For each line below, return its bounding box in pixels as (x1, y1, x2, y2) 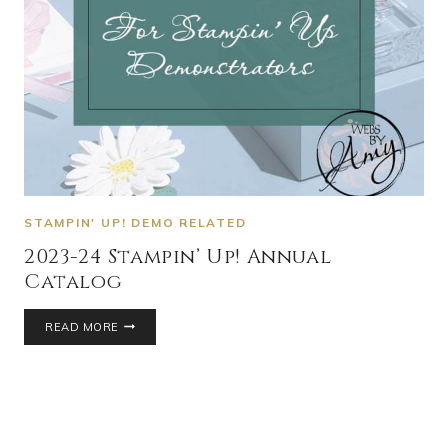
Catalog (24, 267, 123, 295)
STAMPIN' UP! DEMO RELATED (24, 214, 247, 230)
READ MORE (45, 319, 119, 334)
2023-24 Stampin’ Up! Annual (24, 242, 332, 270)
